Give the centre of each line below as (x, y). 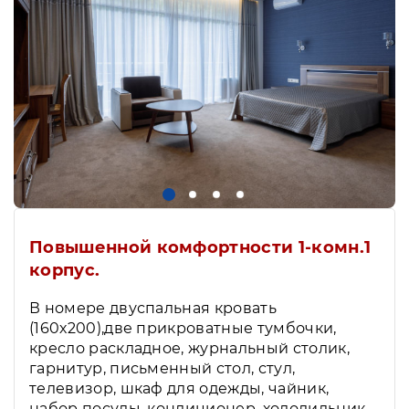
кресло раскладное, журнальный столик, (189, 348)
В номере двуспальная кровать (153, 308)
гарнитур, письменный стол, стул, (163, 368)
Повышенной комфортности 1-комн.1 (200, 247)
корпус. (65, 270)
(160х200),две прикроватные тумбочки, (183, 328)
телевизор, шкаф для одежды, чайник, (179, 388)
